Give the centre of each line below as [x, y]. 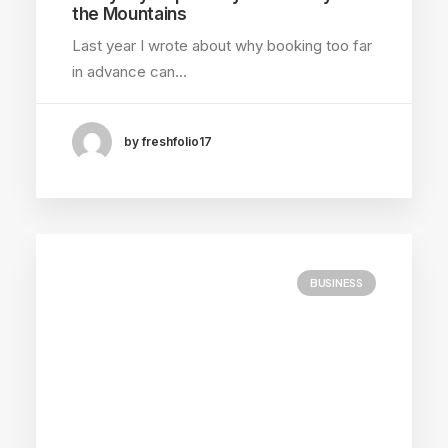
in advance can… [129, 71]
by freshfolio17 [168, 142]
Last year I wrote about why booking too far [222, 45]
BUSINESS [336, 282]
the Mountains [129, 13]
